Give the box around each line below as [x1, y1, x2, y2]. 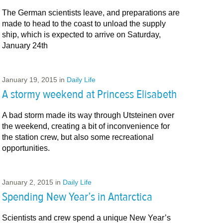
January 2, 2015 [1, 178, 53, 186]
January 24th [1, 41, 48, 50]
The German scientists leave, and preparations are [1, 8, 180, 17]
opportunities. [1, 143, 50, 152]
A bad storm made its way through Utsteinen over [1, 111, 174, 119]
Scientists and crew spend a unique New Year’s [1, 213, 171, 222]
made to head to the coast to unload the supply [1, 19, 166, 28]
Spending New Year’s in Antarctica [1, 189, 152, 205]
